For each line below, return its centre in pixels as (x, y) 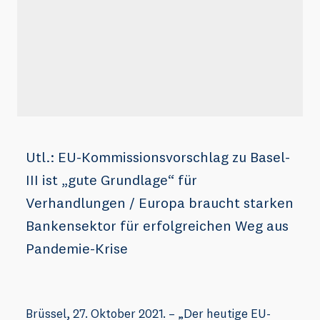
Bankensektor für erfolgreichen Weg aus (157, 226)
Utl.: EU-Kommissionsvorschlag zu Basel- (158, 157)
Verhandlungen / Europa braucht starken (160, 203)
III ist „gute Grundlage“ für (111, 180)
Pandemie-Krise (77, 249)
